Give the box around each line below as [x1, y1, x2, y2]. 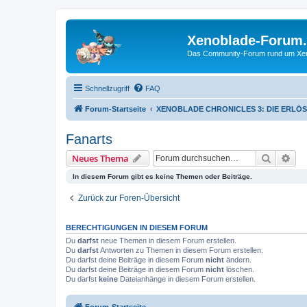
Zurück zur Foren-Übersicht [78, 193, 180, 203]
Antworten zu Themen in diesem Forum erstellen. [99, 245, 263, 254]
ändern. [224, 255, 251, 264]
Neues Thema [72, 151, 129, 164]
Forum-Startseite [85, 104, 146, 113]
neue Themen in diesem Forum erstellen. [99, 236, 236, 245]
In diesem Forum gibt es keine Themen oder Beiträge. [73, 172, 252, 180]
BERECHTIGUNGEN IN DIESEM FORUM [66, 223, 208, 232]
